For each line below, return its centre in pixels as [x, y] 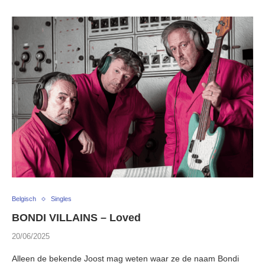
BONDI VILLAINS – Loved [76, 218]
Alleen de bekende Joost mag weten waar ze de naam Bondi [125, 259]
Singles [61, 199]
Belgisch [24, 199]
